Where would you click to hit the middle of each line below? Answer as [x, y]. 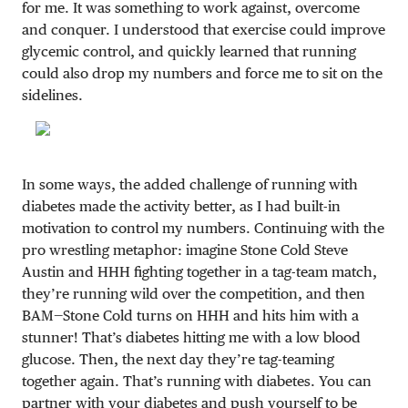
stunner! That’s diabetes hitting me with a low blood [191, 337]
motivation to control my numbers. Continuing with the [203, 228]
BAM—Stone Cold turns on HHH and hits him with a [190, 315]
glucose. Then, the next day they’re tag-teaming [178, 359]
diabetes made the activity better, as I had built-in [181, 206]
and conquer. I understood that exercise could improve [204, 29]
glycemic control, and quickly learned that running [189, 51]
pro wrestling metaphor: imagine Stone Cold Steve [185, 250]
